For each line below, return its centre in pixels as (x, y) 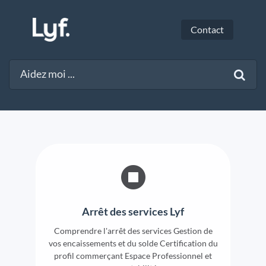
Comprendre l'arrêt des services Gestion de (133, 231)
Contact (207, 29)
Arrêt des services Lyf (133, 212)
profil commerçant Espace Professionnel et (133, 256)
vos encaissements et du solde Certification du (133, 243)
